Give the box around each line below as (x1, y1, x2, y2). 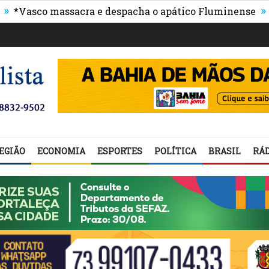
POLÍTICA (154, 145, 196, 157)
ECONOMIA (37, 145, 85, 157)
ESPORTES (97, 145, 142, 157)
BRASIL (208, 145, 241, 157)
